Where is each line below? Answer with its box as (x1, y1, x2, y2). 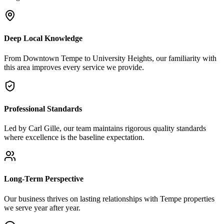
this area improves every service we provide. (4, 62, 144, 71)
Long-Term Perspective (4, 174, 83, 183)
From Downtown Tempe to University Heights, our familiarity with (4, 53, 216, 62)
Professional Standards (4, 104, 82, 113)
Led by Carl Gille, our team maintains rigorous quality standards (4, 124, 206, 133)
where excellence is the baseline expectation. (4, 133, 144, 142)
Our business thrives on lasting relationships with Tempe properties (4, 194, 214, 203)
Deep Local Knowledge (4, 34, 82, 43)
